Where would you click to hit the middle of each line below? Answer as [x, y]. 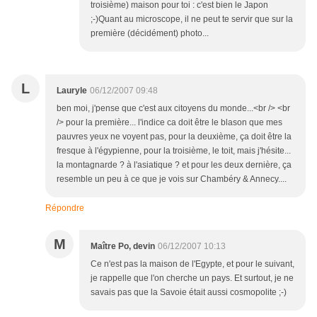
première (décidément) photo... [150, 34]
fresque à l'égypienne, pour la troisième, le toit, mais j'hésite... [174, 151]
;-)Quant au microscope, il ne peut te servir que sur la [192, 19]
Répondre [65, 208]
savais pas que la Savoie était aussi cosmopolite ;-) [189, 293]
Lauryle [72, 91]
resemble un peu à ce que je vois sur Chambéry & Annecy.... [172, 179]
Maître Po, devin [123, 247]
